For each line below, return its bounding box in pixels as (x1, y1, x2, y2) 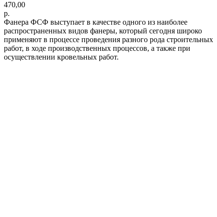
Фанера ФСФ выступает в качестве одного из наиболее (4, 17, 187, 26)
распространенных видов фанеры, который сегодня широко (4, 26, 202, 35)
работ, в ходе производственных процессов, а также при (4, 44, 190, 52)
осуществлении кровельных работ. (4, 52, 119, 61)
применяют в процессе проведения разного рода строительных (4, 35, 213, 44)
